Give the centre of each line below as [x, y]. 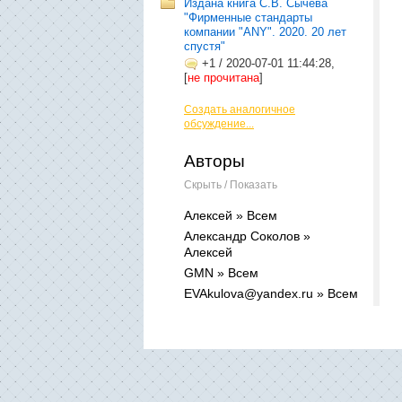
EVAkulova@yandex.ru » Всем [271, 293]
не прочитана [223, 78]
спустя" [205, 46]
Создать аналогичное [240, 109]
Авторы [214, 161]
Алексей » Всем [231, 215]
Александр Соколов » [247, 236]
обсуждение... [219, 124]
